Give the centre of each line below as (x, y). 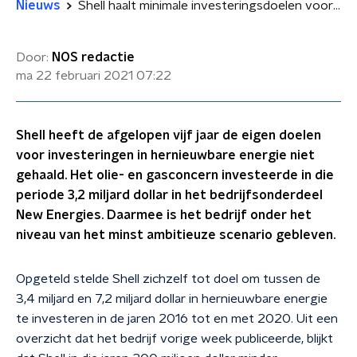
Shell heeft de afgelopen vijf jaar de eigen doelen (169, 135)
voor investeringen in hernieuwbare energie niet (165, 155)
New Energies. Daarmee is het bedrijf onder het (164, 215)
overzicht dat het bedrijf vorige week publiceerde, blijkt (175, 339)
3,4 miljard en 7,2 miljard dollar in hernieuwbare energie (172, 299)
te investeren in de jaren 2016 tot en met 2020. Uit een (177, 319)
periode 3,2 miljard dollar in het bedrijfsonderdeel (169, 195)
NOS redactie (93, 57)
